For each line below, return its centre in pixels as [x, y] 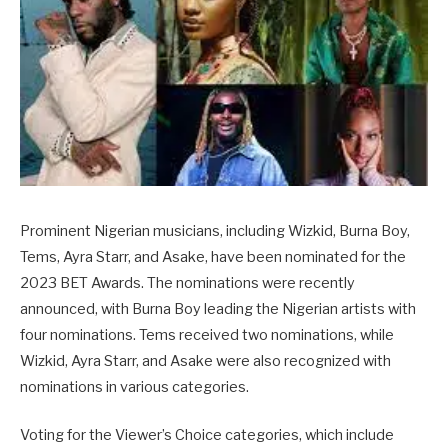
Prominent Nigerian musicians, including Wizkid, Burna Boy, [215, 231]
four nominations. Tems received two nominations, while [207, 335]
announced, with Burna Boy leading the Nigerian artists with [218, 309]
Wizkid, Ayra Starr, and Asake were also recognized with [205, 361]
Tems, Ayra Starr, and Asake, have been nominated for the [213, 257]
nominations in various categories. [134, 387]
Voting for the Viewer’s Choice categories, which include [207, 435]
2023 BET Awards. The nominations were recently [187, 283]
